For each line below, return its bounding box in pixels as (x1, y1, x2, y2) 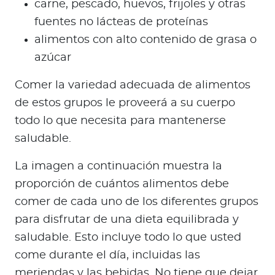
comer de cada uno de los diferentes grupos (15, 196, 258, 208)
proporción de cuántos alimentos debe (15, 179, 229, 190)
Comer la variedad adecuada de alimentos (15, 80, 250, 91)
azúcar (34, 52, 74, 64)
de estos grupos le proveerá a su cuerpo (15, 98, 235, 109)
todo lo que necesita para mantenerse (15, 115, 226, 127)
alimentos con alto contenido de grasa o (34, 34, 257, 46)
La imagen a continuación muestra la (15, 161, 222, 172)
